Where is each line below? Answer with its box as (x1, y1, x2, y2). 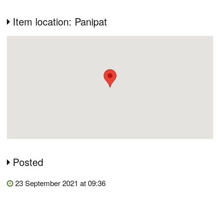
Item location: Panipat (13, 14, 107, 28)
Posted (13, 155, 43, 169)
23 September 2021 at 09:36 (13, 178, 106, 188)
